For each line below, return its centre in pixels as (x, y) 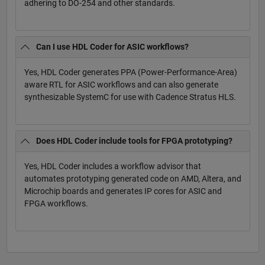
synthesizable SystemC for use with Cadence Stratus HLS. (130, 97)
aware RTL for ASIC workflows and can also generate (121, 85)
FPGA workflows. (56, 203)
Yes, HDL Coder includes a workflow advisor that (112, 166)
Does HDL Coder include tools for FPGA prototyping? (134, 140)
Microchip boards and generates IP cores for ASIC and (123, 191)
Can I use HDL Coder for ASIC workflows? (112, 47)
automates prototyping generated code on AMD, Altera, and (132, 178)
